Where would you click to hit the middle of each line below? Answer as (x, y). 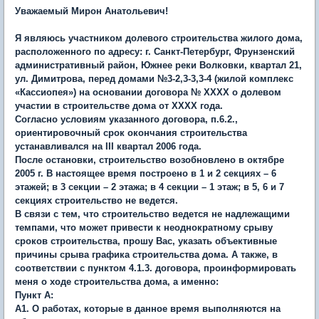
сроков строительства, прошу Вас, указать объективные (146, 241)
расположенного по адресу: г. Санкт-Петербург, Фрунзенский (155, 51)
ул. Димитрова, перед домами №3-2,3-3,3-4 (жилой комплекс (154, 78)
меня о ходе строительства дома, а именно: (117, 281)
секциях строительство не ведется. (96, 200)
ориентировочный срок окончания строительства (131, 132)
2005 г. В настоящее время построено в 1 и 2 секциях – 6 (146, 173)
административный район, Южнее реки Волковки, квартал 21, (158, 65)
